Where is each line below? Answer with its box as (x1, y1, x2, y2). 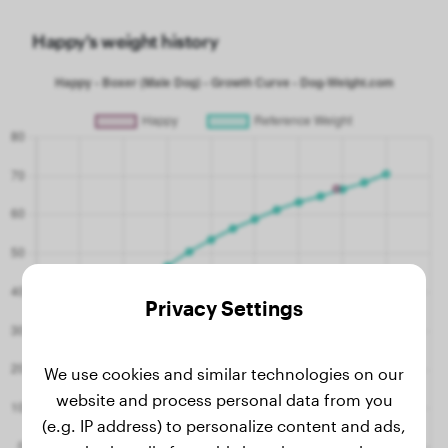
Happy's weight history (32, 30, 219, 52)
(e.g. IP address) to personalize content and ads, (42, 416, 406, 435)
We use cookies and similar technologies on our (44, 364, 404, 383)
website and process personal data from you (55, 390, 393, 409)
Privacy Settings (145, 296, 303, 320)
